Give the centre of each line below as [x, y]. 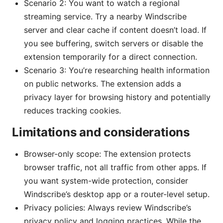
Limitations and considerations [101, 132]
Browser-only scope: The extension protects [107, 154]
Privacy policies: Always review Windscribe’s [108, 208]
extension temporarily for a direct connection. [111, 57]
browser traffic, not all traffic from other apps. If [115, 167]
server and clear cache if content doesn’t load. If [115, 30]
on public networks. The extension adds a [103, 84]
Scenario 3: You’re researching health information [117, 70]
